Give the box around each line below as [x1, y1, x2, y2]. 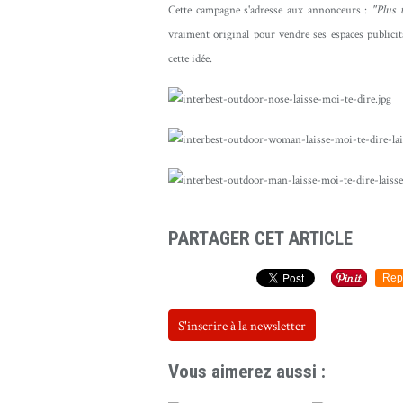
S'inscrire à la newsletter [178, 318, 306, 336]
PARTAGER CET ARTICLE [168, 227, 353, 250]
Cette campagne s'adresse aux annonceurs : [168, 2, 372, 18]
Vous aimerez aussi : [168, 360, 326, 383]
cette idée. [168, 50, 215, 67]
